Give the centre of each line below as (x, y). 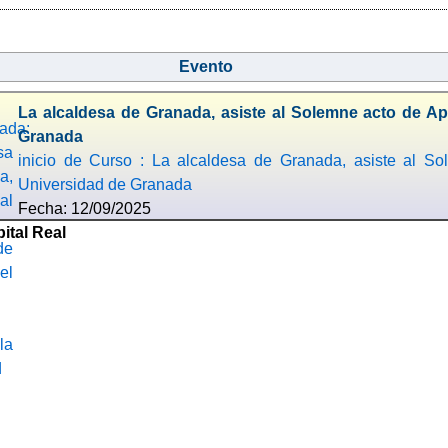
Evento (205, 66)
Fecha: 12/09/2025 (84, 208)
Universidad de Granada (104, 184)
